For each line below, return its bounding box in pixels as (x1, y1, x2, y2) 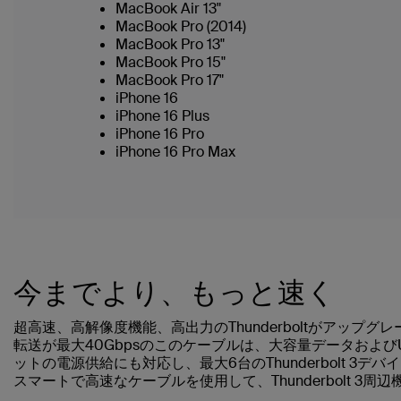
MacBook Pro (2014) (115, 17, 246, 36)
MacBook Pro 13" (115, 35, 225, 54)
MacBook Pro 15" (115, 53, 226, 72)
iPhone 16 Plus (115, 107, 209, 125)
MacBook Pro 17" (115, 71, 224, 90)
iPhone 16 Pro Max (115, 142, 235, 161)
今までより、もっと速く (13, 274, 336, 311)
